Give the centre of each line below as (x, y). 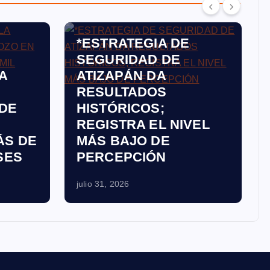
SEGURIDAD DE (128, 59)
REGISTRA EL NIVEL (143, 124)
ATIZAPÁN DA (121, 76)
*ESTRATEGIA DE (133, 43)
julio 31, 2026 (103, 184)
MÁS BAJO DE (123, 141)
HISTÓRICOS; (121, 108)
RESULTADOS (122, 92)
